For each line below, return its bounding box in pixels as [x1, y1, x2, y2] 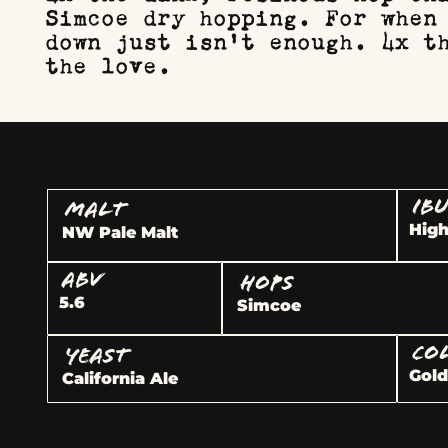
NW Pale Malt [62, 222, 179, 243]
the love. [45, 45, 172, 81]
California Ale [62, 368, 179, 389]
